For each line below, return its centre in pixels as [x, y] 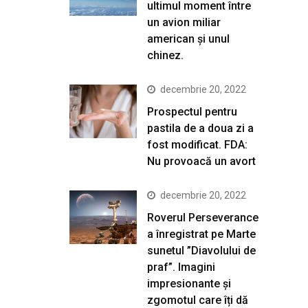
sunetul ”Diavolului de [201, 250]
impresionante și [189, 283]
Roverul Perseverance [203, 217]
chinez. [165, 55]
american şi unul [188, 38]
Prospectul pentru [192, 111]
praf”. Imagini [181, 267]
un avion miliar [184, 22]
